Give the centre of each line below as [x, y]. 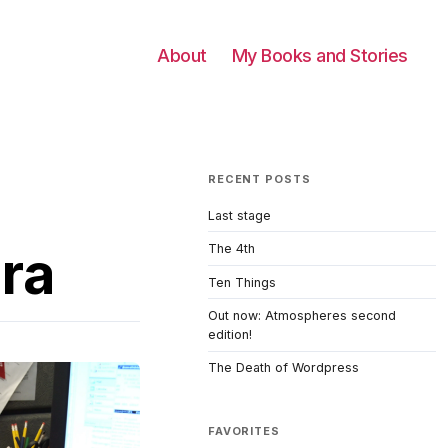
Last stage [239, 215]
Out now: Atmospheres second [302, 316]
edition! [230, 335]
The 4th [231, 249]
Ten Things [242, 282]
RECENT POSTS [259, 179]
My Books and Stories [319, 55]
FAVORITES [244, 430]
